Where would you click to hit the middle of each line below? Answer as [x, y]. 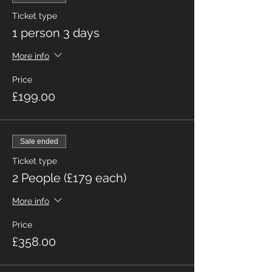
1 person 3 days [56, 33]
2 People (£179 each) [69, 178]
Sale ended [39, 142]
